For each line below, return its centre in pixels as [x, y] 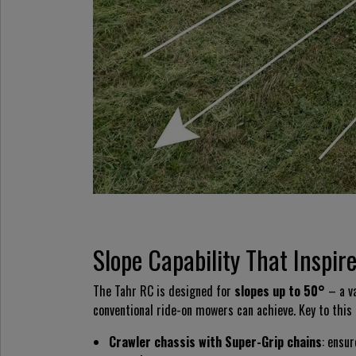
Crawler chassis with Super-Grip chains [215, 341]
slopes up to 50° [280, 290]
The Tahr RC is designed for [164, 290]
